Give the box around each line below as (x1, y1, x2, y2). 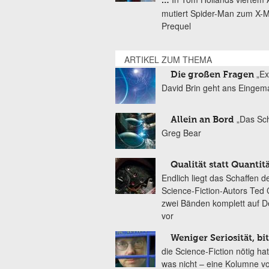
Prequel (162, 20, 191, 32)
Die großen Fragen (171, 70, 254, 79)
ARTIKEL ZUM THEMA (124, 53, 212, 65)
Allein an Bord (171, 115, 234, 124)
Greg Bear (162, 127, 201, 139)
